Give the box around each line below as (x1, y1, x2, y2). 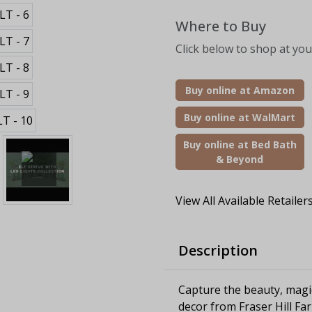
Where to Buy (175, 16, 266, 36)
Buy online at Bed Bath (182, 137, 297, 151)
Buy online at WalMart (184, 110, 296, 124)
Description (178, 240, 258, 260)
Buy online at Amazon (185, 83, 295, 97)
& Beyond (216, 152, 264, 166)
